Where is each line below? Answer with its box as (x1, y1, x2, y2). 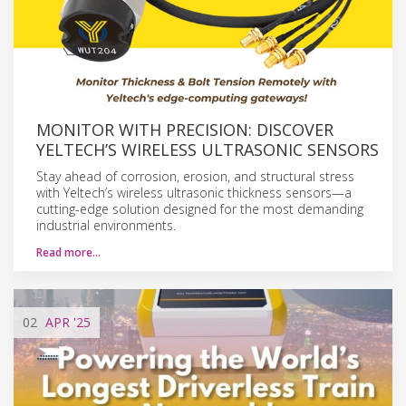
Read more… (36, 244, 101, 260)
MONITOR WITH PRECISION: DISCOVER (36, 118, 333, 140)
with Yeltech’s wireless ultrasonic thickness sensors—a (36, 183, 352, 201)
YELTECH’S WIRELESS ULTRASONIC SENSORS (36, 138, 379, 160)
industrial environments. (36, 216, 176, 234)
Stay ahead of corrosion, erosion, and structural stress (36, 167, 354, 185)
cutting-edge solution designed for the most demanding (36, 199, 363, 217)
